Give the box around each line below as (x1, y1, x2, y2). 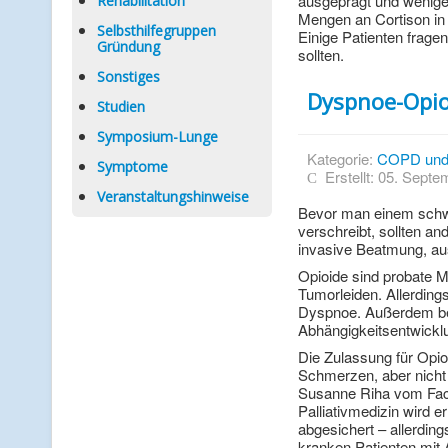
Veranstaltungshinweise (97, 187, 249, 206)
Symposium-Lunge (97, 127, 218, 146)
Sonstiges (97, 67, 160, 86)
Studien (97, 97, 145, 116)
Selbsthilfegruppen (97, 21, 216, 40)
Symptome (97, 157, 168, 176)
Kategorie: (306, 148, 377, 169)
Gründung (97, 37, 160, 56)
